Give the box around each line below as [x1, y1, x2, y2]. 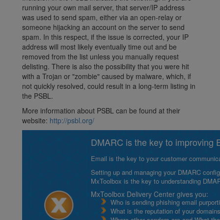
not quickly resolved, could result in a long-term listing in [22, 81, 195, 91]
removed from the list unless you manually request [22, 52, 179, 62]
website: [22, 115, 50, 126]
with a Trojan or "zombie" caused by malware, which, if [22, 71, 191, 82]
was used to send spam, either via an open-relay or [22, 12, 182, 23]
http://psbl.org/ [50, 115, 94, 126]
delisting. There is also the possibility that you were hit [22, 61, 189, 72]
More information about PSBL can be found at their [22, 106, 180, 116]
